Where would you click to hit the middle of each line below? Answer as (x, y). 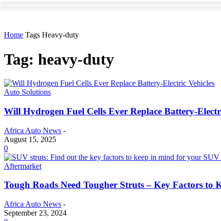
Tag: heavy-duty (59, 59)
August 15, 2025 (30, 139)
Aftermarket (23, 166)
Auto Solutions (27, 92)
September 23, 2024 (35, 213)
